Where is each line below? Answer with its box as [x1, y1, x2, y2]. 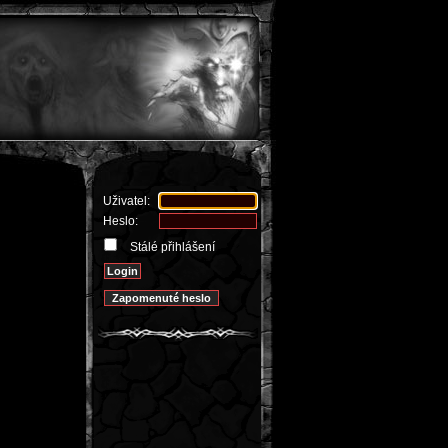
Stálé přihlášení [127, 240, 215, 254]
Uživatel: [103, 194, 150, 208]
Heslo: [103, 214, 138, 228]
